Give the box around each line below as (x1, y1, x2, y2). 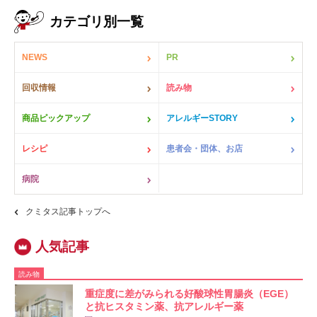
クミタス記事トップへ (25, 207, 110, 217)
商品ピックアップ (22, 113, 90, 124)
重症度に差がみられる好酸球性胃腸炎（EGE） (84, 288, 294, 300)
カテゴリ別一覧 (50, 14, 144, 30)
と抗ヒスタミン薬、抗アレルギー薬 (84, 301, 243, 313)
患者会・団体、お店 (166, 144, 243, 154)
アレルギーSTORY (166, 113, 238, 124)
